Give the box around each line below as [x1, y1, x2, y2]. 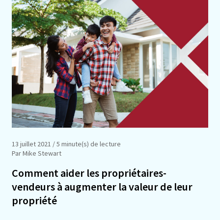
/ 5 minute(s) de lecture [51, 139, 121, 148]
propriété [12, 193, 57, 207]
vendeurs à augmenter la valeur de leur [12, 179, 192, 193]
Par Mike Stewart [12, 148, 61, 158]
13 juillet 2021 [12, 139, 51, 148]
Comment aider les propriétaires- [12, 165, 166, 180]
